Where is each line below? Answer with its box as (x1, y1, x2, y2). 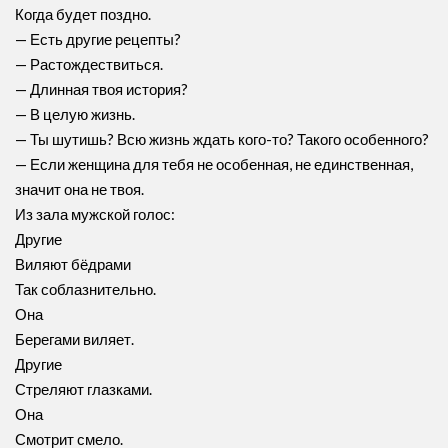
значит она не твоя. (15, 180, 144, 198)
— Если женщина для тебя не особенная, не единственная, (15, 155, 413, 173)
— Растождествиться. (15, 55, 163, 73)
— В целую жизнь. (15, 105, 135, 123)
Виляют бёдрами (15, 255, 131, 273)
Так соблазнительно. (15, 280, 156, 298)
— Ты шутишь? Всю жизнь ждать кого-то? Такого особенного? (15, 130, 429, 148)
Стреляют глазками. (15, 380, 152, 398)
